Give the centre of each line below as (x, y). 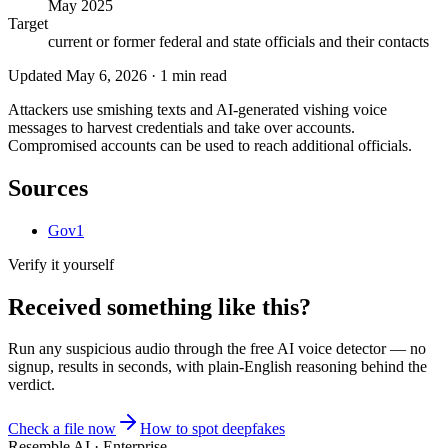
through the (212, 349)
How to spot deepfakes (212, 429)
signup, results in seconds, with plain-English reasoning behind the (217, 367)
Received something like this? (159, 306)
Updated (37, 75)
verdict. (31, 385)
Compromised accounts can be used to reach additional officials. (210, 145)
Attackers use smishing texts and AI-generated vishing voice (197, 109)
